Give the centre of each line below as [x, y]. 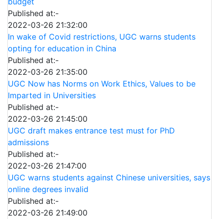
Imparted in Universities [52, 95]
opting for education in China [62, 48]
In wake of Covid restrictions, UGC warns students [102, 37]
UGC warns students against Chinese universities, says [109, 177]
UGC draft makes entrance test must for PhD [91, 131]
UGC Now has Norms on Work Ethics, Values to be [102, 84]
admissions [28, 142]
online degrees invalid [48, 189]
